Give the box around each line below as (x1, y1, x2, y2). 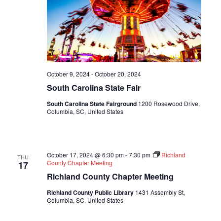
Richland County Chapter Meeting (46, 170, 174, 182)
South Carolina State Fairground (46, 99, 138, 108)
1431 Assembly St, (135, 187, 185, 196)
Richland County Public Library (46, 187, 135, 197)
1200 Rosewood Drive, (138, 99, 200, 108)
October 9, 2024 (46, 69, 90, 78)
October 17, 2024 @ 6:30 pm (46, 150, 124, 159)
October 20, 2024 (94, 69, 141, 78)
